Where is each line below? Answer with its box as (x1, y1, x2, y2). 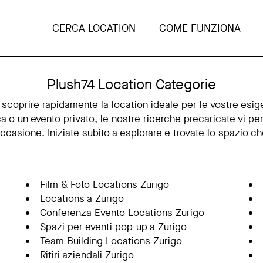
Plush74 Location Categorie (47, 75, 216, 94)
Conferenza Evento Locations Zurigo (39, 206, 204, 220)
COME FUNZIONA (159, 21, 241, 35)
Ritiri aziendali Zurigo (39, 248, 134, 262)
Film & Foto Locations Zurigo (39, 178, 169, 191)
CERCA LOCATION (52, 21, 136, 35)
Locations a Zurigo (39, 192, 124, 205)
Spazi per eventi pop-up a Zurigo (39, 220, 187, 234)
